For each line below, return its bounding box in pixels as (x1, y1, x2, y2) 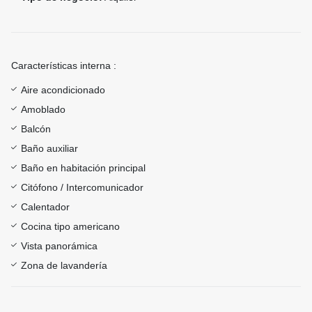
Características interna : (11, 60, 116, 72)
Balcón (21, 123, 51, 135)
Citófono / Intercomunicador (21, 182, 143, 194)
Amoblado (21, 104, 65, 116)
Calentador (21, 201, 70, 213)
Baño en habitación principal (21, 162, 146, 174)
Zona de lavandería (21, 260, 107, 272)
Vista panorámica (21, 240, 97, 252)
